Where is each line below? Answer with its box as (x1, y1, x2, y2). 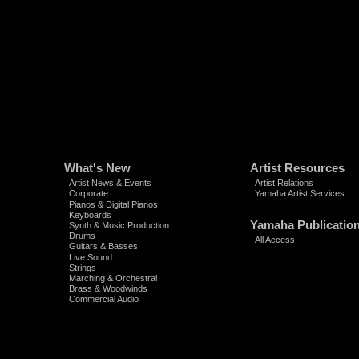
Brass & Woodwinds (68, 284, 147, 294)
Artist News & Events (68, 178, 151, 188)
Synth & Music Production (68, 220, 169, 230)
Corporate (68, 188, 108, 199)
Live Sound (68, 252, 112, 262)
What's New (64, 161, 131, 175)
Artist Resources (250, 161, 345, 175)
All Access (254, 235, 295, 245)
